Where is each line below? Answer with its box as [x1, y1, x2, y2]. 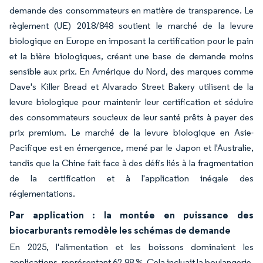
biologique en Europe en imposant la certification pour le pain [9, 35, 254, 46]
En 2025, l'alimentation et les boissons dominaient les [9, 241, 254, 252]
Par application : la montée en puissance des [9, 208, 254, 221]
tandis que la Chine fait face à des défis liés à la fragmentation [9, 157, 254, 168]
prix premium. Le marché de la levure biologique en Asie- [9, 126, 254, 138]
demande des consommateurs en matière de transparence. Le [9, 4, 254, 16]
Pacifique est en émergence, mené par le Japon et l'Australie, [9, 141, 254, 153]
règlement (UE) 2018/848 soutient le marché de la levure [9, 19, 254, 31]
